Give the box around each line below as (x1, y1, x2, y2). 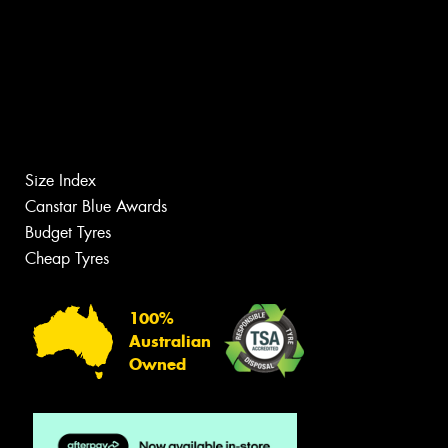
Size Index (25, 170, 96, 192)
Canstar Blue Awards (25, 196, 167, 218)
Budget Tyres (25, 222, 111, 244)
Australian (129, 331, 211, 351)
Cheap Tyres (25, 248, 109, 270)
